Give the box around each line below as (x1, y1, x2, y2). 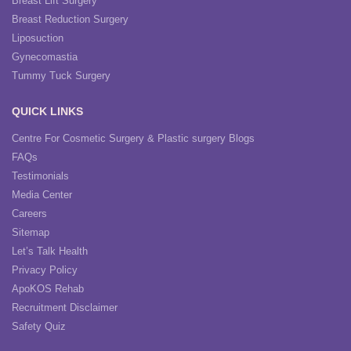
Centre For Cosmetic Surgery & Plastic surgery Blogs (12, 132, 255, 145)
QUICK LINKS (12, 105, 83, 118)
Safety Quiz (12, 320, 66, 333)
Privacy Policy (12, 264, 78, 277)
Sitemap (12, 226, 49, 239)
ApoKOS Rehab (12, 283, 84, 295)
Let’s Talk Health (12, 245, 88, 258)
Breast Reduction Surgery (12, 13, 128, 26)
